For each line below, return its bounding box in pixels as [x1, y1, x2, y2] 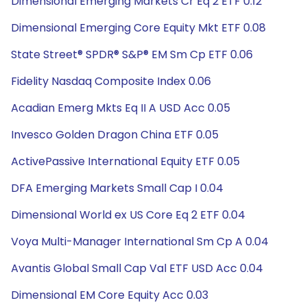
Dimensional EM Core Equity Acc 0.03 [11, 287, 208, 303]
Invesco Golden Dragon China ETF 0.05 [11, 127, 219, 143]
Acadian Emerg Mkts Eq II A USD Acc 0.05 [11, 100, 230, 116]
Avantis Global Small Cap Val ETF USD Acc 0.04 [11, 260, 263, 276]
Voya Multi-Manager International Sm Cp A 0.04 [11, 234, 269, 249]
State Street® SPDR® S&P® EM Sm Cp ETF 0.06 [11, 47, 253, 62]
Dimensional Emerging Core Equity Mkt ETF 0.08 [11, 20, 266, 36]
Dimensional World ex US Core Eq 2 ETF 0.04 [11, 207, 245, 223]
